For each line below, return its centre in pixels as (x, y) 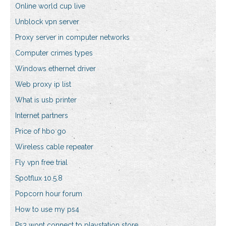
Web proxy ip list (43, 84)
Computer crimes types (54, 53)
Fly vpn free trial (41, 163)
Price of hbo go (41, 131)
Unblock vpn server (47, 22)
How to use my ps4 (47, 210)
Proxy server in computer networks (72, 38)
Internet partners (42, 116)
